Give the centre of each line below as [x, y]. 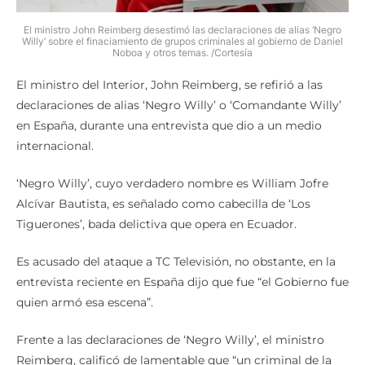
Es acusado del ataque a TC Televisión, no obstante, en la [176, 262]
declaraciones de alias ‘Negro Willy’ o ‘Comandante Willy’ [179, 106]
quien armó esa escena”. [85, 303]
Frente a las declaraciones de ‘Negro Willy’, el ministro [170, 340]
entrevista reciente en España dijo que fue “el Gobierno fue [182, 282]
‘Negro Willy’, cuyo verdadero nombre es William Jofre [172, 184]
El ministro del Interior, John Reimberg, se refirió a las [169, 85]
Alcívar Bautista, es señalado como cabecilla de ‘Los [163, 204]
